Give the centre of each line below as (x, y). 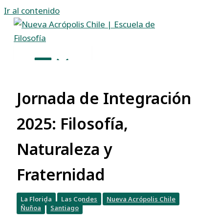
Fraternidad (63, 175)
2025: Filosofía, (73, 124)
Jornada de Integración (104, 98)
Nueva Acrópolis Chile (141, 199)
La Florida (36, 199)
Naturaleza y (65, 149)
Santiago (65, 208)
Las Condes (79, 199)
